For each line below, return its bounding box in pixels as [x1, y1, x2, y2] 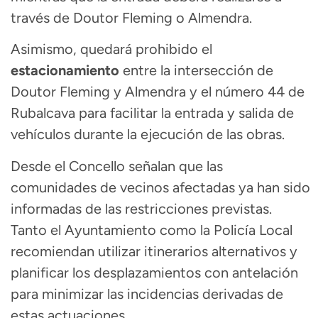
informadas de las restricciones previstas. [11, 199, 272, 217]
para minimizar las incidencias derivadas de [11, 285, 283, 302]
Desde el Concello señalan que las [11, 157, 223, 175]
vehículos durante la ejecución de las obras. [11, 126, 285, 143]
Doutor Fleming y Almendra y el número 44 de [11, 83, 305, 101]
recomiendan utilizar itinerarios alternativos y [11, 242, 297, 260]
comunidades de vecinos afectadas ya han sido [11, 178, 310, 196]
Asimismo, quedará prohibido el [11, 40, 212, 58]
